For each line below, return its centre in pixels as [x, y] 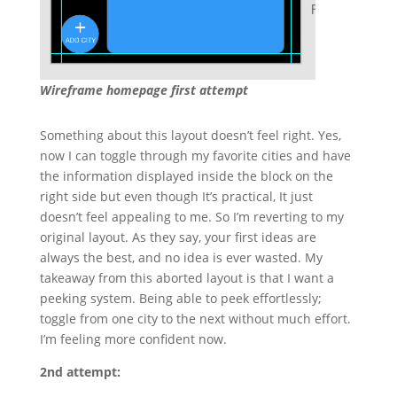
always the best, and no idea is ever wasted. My [181, 258]
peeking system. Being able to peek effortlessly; [180, 299]
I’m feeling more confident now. [135, 339]
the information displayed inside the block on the [186, 176]
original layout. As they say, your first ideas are [178, 237]
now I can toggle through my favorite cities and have [195, 156]
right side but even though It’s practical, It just [176, 197]
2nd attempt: [80, 372]
